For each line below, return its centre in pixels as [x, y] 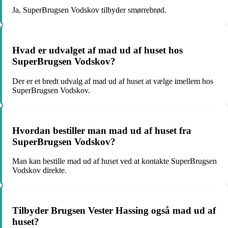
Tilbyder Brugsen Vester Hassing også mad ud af [114, 211]
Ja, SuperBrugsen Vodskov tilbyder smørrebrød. [89, 10]
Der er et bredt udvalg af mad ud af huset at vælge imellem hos [113, 81]
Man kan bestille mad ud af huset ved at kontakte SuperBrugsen [115, 161]
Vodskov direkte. [39, 170]
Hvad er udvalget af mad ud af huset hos [97, 50]
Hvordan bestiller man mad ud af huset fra [102, 130]
